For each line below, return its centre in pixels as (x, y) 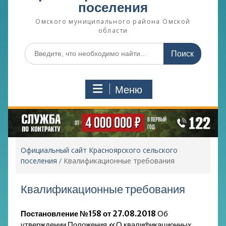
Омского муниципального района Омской (113, 21)
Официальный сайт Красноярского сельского (99, 150)
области (113, 30)
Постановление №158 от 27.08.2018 (88, 213)
